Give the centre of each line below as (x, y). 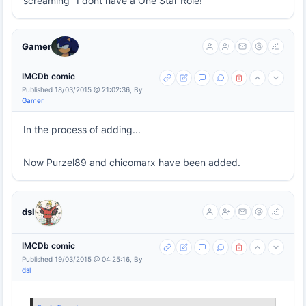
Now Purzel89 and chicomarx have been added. (132, 162)
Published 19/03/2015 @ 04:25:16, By (82, 259)
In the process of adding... (82, 129)
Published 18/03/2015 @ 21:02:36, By (82, 89)
